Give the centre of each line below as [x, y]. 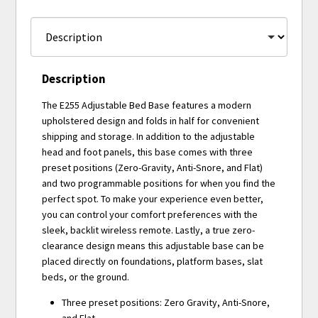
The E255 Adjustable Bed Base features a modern [147, 105]
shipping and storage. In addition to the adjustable [149, 137]
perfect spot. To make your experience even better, [153, 199]
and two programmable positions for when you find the [159, 183]
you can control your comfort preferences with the [150, 215]
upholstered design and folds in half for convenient [151, 121]
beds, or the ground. [86, 277]
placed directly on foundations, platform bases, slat [153, 262]
